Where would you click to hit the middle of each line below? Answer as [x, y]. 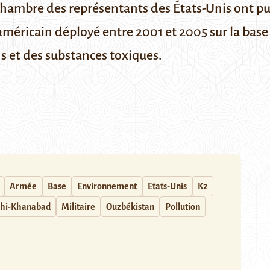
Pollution [183, 207]
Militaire [78, 207]
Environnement [107, 186]
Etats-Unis [167, 186]
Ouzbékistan [130, 207]
